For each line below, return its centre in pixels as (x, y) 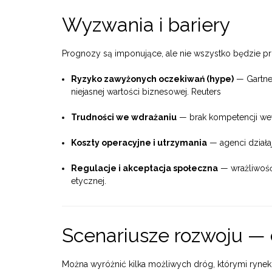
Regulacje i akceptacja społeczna (144, 168)
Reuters (206, 92)
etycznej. (89, 181)
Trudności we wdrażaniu (124, 117)
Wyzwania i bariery (146, 25)
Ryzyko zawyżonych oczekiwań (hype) (152, 79)
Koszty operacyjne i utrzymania (139, 143)
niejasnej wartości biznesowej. (131, 92)
